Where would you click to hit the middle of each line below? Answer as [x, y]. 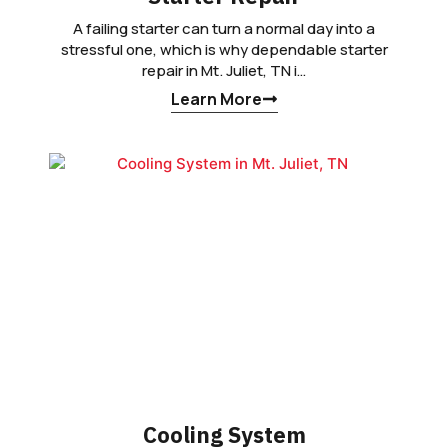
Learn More [216, 98]
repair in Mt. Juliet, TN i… [224, 70]
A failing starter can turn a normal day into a [224, 28]
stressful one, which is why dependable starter [224, 49]
